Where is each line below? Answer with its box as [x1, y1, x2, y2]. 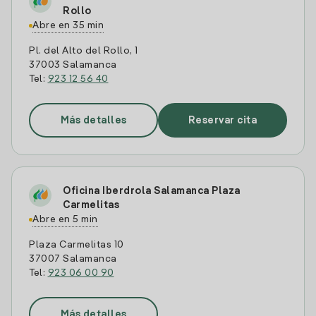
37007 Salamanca [29, 254, 117, 264]
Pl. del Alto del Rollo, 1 [29, 46, 138, 56]
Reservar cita [188, 115, 257, 126]
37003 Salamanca [29, 60, 117, 70]
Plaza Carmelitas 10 [29, 240, 124, 250]
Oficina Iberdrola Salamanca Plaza [63, 186, 241, 196]
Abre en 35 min [32, 20, 104, 30]
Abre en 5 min [32, 214, 98, 224]
